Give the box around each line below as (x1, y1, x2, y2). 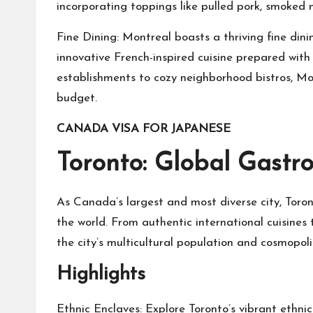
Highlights (57, 265, 145, 285)
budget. (57, 92, 97, 105)
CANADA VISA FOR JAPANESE (57, 123, 231, 136)
